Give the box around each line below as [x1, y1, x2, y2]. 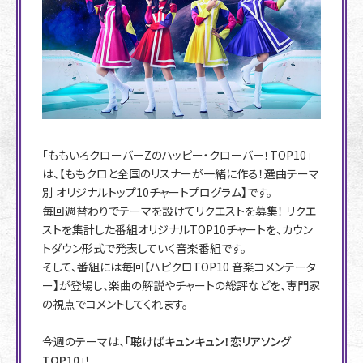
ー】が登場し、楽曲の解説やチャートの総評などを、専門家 [42, 277, 320, 294]
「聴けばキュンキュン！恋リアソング [125, 333, 291, 350]
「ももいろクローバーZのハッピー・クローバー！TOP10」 [42, 147, 312, 164]
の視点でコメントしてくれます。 [42, 296, 188, 313]
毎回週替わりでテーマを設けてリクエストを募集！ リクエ [42, 203, 316, 220]
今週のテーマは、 [42, 333, 125, 350]
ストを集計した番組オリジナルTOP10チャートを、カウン [42, 221, 313, 238]
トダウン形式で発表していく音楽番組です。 [42, 240, 246, 257]
